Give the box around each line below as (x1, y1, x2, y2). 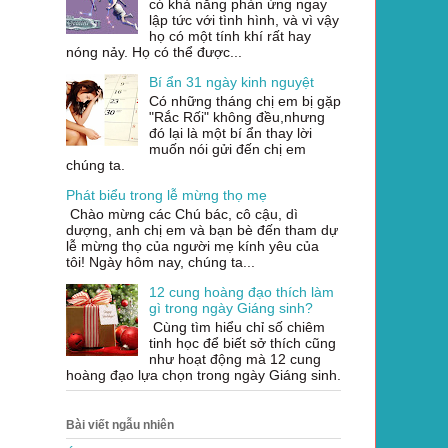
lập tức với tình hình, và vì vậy (148, 12, 339, 29)
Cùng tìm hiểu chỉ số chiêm (148, 318, 325, 335)
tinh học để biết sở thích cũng (148, 334, 336, 351)
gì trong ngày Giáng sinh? (148, 299, 313, 316)
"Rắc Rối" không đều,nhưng (148, 109, 325, 126)
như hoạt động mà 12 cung (148, 350, 321, 367)
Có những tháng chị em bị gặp (148, 93, 341, 110)
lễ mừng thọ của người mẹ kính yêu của (66, 237, 319, 254)
